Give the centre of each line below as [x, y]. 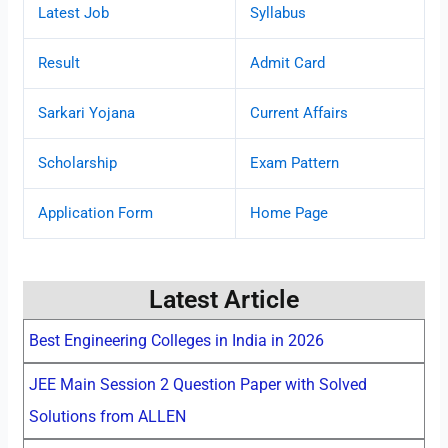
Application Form [96, 213]
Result [59, 63]
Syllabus [278, 13]
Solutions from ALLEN [107, 416]
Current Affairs [299, 113]
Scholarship [78, 163]
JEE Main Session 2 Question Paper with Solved [197, 384]
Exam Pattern [295, 163]
